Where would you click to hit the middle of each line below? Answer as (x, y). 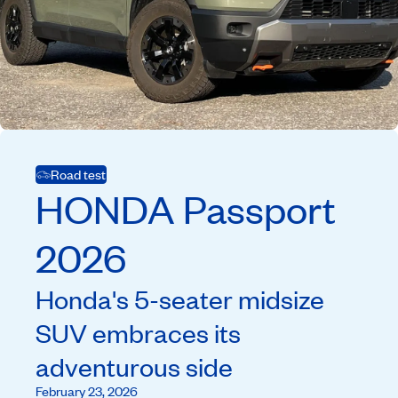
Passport (259, 208)
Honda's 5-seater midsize (180, 298)
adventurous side (134, 366)
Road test (78, 174)
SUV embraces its (138, 332)
